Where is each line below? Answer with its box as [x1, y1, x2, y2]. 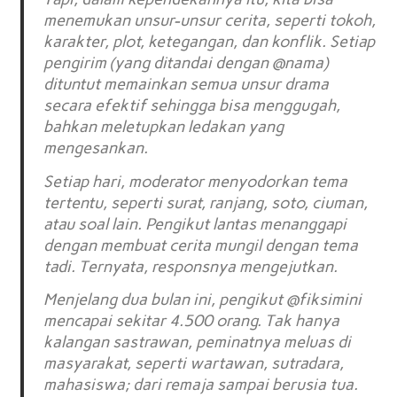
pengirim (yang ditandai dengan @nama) [43, 53, 329, 74]
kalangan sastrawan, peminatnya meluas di [43, 332, 352, 353]
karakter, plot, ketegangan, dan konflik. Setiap [43, 32, 376, 52]
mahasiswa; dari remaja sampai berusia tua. [43, 375, 359, 395]
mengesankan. [43, 138, 149, 159]
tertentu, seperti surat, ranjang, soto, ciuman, [43, 192, 369, 213]
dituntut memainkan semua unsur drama [43, 74, 330, 95]
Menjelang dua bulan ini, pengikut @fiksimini [43, 290, 362, 310]
